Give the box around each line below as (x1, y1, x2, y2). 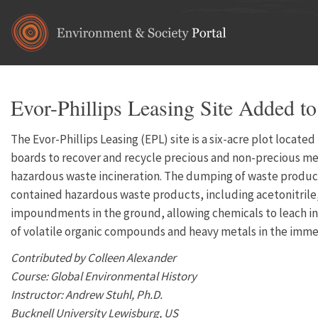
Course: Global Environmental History (11, 268, 197, 284)
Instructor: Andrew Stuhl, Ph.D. (11, 287, 163, 302)
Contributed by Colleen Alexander (11, 250, 176, 265)
